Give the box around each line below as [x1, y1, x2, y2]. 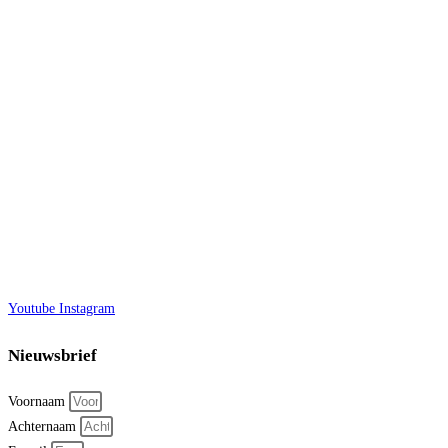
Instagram [59, 301, 115, 317]
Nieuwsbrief [8, 345, 97, 365]
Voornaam [8, 394, 69, 410]
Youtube [8, 301, 55, 317]
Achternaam [8, 419, 80, 435]
